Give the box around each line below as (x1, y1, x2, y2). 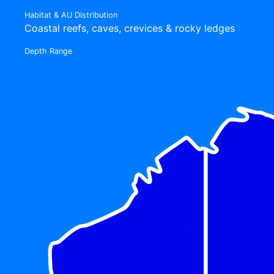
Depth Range (24, 46, 72, 56)
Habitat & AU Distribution (24, 10, 117, 20)
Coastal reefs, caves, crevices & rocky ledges (24, 21, 235, 34)
